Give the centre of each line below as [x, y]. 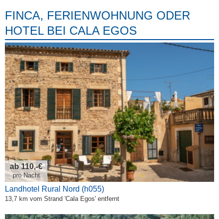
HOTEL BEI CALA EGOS [71, 31]
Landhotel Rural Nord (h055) [55, 189]
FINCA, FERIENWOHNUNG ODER [98, 15]
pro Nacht [26, 175]
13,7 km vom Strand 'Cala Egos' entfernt [62, 199]
